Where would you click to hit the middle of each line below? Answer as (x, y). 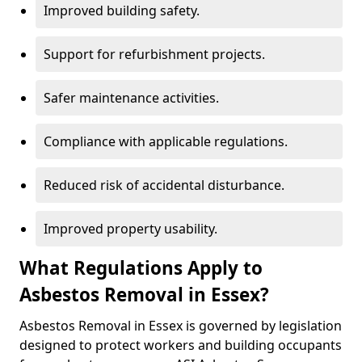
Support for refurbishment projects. (154, 54)
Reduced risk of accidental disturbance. (164, 185)
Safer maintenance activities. (131, 98)
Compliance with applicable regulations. (166, 141)
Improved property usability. (130, 229)
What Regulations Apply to (141, 268)
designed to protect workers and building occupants (181, 345)
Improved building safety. (122, 11)
